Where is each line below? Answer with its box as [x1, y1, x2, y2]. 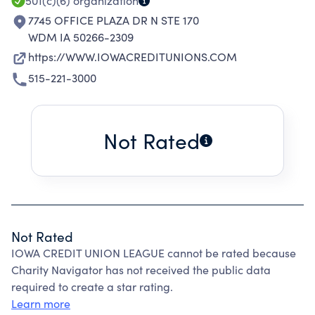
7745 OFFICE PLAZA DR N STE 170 [28, 13, 199, 27]
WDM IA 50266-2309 [28, 30, 134, 44]
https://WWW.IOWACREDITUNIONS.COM [28, 49, 237, 64]
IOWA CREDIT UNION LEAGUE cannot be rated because [11, 245, 296, 260]
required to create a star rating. [11, 279, 173, 294]
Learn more [11, 296, 70, 311]
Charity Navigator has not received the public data [11, 262, 271, 277]
